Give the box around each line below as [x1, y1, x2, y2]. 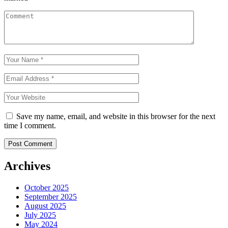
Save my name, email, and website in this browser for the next [16, 112, 215, 121]
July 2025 [24, 210, 56, 219]
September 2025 [24, 192, 77, 201]
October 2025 [24, 183, 69, 192]
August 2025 [24, 201, 66, 210]
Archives [4, 159, 50, 173]
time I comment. [4, 121, 56, 130]
